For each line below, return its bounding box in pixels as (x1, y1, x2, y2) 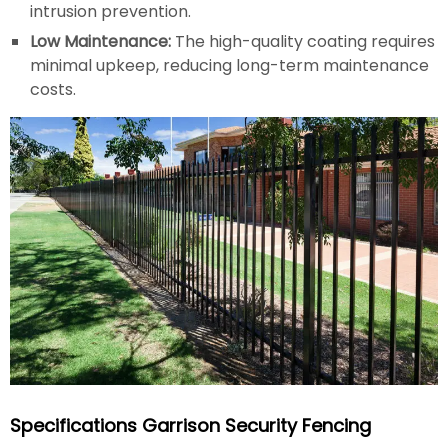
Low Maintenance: (30, 30, 171, 54)
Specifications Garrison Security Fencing (10, 412, 371, 438)
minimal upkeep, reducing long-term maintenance (30, 54, 429, 78)
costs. (30, 78, 76, 102)
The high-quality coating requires (171, 30, 435, 54)
